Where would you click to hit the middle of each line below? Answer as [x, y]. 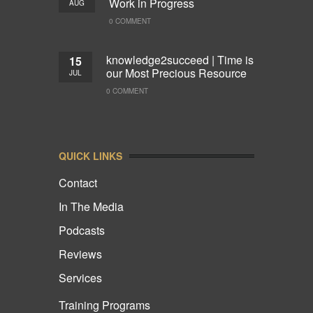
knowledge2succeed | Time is [180, 59]
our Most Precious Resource [176, 73]
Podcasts [82, 230]
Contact [78, 182]
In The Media [91, 206]
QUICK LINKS [90, 155]
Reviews [80, 254]
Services [80, 277]
